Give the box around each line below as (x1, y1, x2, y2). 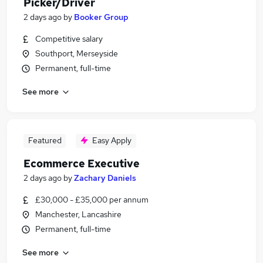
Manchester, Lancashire (35, 209, 122, 220)
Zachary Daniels (74, 173, 136, 183)
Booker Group (74, 12, 129, 22)
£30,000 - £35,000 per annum (35, 194, 149, 205)
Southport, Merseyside (35, 48, 118, 59)
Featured (28, 135, 62, 146)
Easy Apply (92, 135, 131, 146)
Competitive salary (35, 33, 103, 44)
